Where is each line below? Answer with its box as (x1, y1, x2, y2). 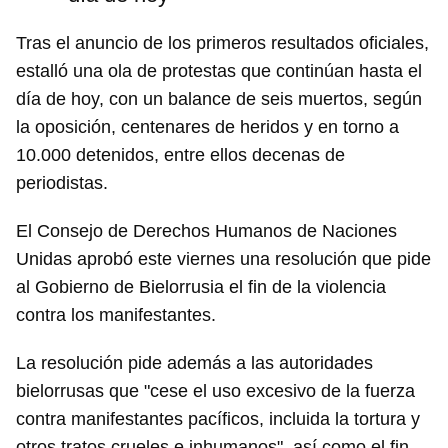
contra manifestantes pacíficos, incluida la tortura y (16, 409, 420, 430)
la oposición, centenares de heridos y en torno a (16, 117, 399, 138)
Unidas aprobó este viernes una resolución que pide (16, 249, 431, 270)
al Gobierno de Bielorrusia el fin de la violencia (16, 277, 386, 298)
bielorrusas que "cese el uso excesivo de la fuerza (16, 381, 415, 402)
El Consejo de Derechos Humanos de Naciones (16, 221, 397, 242)
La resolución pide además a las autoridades (16, 353, 373, 374)
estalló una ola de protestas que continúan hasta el (16, 61, 422, 82)
